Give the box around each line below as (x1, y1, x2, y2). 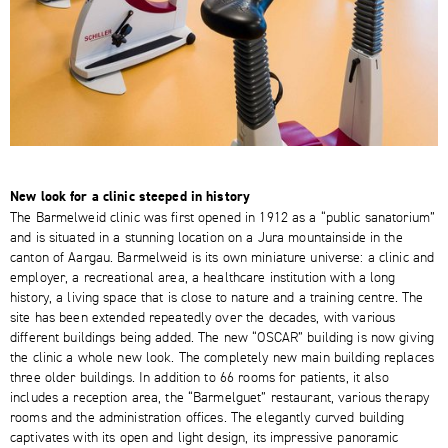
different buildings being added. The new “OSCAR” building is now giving (10, 328, 435, 345)
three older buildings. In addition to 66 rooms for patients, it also (10, 368, 389, 385)
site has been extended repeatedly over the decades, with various (10, 308, 396, 325)
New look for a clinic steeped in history (10, 188, 251, 204)
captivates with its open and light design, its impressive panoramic (10, 428, 399, 445)
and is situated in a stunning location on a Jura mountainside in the (10, 228, 403, 245)
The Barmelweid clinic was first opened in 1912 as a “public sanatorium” (10, 208, 436, 225)
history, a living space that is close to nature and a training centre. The (10, 288, 424, 305)
